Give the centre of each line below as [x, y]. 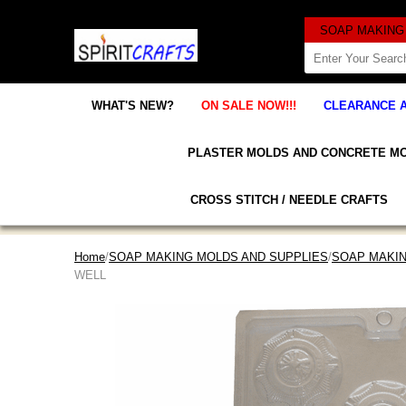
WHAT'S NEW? [133, 105]
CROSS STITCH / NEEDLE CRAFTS [289, 199]
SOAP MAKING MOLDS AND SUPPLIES [218, 256]
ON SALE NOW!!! [249, 105]
